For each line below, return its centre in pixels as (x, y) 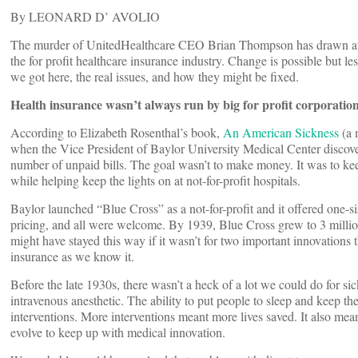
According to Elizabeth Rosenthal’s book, (117, 133)
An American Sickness (281, 133)
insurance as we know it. (72, 257)
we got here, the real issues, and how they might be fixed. (157, 77)
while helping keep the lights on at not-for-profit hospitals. (157, 181)
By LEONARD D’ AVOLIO (85, 17)
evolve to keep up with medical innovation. (118, 332)
